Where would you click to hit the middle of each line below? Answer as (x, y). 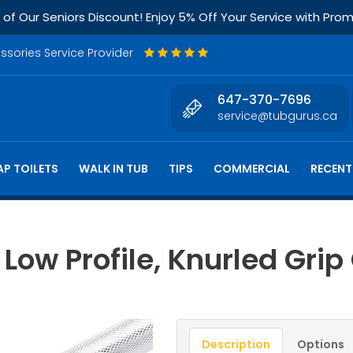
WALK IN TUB (113, 169)
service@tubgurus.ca (277, 116)
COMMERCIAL (252, 169)
